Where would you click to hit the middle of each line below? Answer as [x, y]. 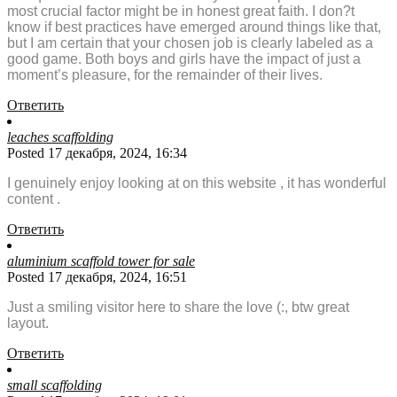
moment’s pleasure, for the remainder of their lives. [165, 75]
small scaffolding [54, 385]
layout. [28, 323]
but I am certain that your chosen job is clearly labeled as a [190, 43]
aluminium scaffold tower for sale [101, 261]
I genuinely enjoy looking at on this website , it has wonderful [197, 183]
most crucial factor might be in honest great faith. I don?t [181, 12]
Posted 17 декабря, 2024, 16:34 [97, 153]
